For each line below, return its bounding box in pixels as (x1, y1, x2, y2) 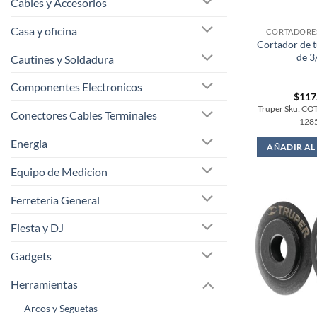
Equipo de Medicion (11, 164, 108, 178)
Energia (11, 136, 47, 150)
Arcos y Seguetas (24, 301, 98, 314)
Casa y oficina (11, 23, 77, 38)
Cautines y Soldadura (11, 52, 114, 66)
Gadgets (11, 249, 52, 263)
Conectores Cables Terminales (11, 108, 157, 122)
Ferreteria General (11, 192, 100, 207)
